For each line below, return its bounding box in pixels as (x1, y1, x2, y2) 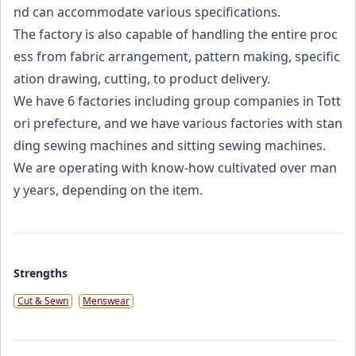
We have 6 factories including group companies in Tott (14, 92, 341, 110)
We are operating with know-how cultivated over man (14, 159, 337, 176)
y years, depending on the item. (14, 181, 203, 199)
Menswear (83, 294, 130, 308)
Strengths (14, 265, 68, 281)
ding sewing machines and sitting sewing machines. (14, 137, 326, 154)
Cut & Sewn (17, 294, 68, 308)
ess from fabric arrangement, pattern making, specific (14, 48, 340, 65)
